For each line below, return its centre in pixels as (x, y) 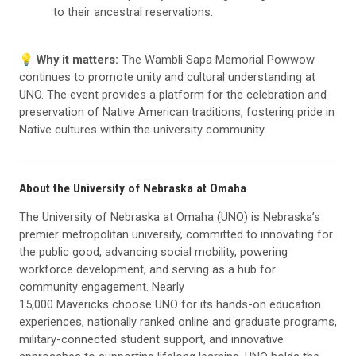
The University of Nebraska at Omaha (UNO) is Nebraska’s (170, 217)
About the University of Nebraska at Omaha (133, 188)
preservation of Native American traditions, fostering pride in (177, 112)
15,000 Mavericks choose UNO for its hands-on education (170, 304)
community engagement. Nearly (102, 286)
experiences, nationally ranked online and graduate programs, (178, 321)
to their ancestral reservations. (133, 12)
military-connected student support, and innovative (151, 339)
